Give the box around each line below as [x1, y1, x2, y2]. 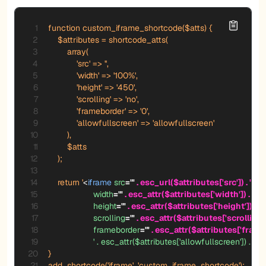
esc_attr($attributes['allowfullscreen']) [101, 236, 246, 247]
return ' [48, 176, 83, 188]
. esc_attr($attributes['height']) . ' [126, 200, 259, 211]
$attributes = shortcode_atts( [48, 34, 168, 45]
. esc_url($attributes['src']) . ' [135, 176, 251, 188]
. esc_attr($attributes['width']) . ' [123, 188, 254, 199]
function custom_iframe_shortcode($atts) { [48, 22, 212, 33]
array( [48, 46, 88, 57]
